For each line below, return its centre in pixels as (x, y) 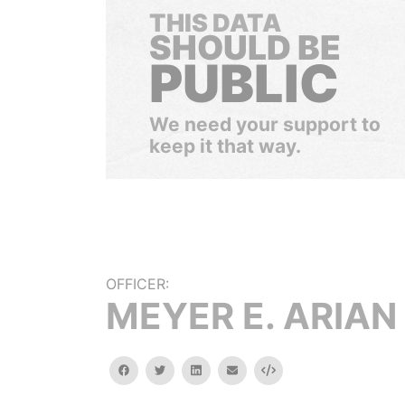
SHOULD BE (245, 47)
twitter (183, 369)
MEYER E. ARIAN (251, 316)
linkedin (221, 369)
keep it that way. (225, 146)
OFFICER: (137, 284)
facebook (155, 369)
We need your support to (265, 124)
